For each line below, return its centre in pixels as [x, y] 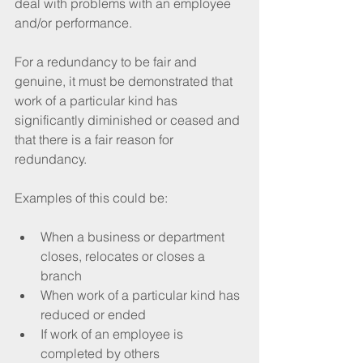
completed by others [100, 353]
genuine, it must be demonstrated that [125, 81]
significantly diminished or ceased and [129, 120]
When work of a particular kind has [142, 295]
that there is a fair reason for [96, 139]
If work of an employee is [113, 333]
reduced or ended [93, 314]
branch [61, 275]
